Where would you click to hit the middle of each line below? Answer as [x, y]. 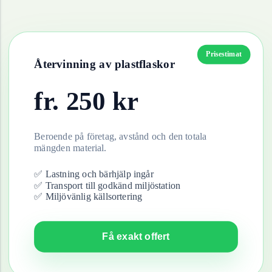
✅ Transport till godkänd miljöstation [107, 185]
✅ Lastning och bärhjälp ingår [94, 174]
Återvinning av [74, 64]
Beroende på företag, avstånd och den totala [121, 137]
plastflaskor [144, 64]
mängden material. [70, 148]
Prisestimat [224, 54]
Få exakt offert [136, 236]
